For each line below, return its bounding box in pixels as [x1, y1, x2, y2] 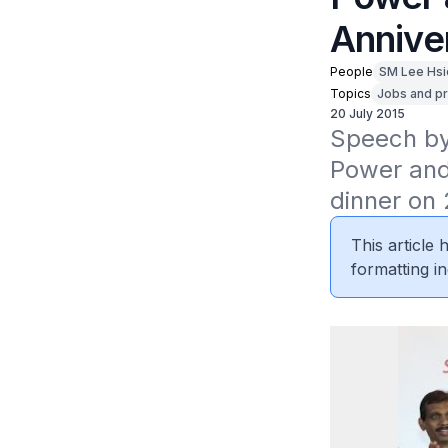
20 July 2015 [329, 106, 405, 121]
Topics [329, 86, 371, 101]
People [329, 64, 373, 79]
